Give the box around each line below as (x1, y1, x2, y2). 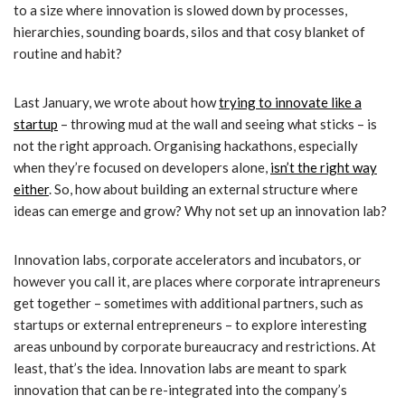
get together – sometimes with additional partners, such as (14, 295, 363, 312)
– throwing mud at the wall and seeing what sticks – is (58, 116, 377, 133)
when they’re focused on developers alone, (14, 159, 270, 176)
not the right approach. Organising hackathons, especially (14, 137, 358, 155)
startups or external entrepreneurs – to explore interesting (14, 316, 367, 334)
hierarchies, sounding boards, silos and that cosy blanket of (14, 24, 365, 41)
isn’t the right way (270, 159, 377, 176)
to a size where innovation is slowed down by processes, (14, 2, 347, 19)
